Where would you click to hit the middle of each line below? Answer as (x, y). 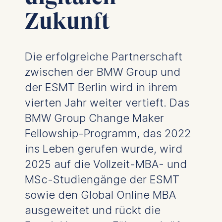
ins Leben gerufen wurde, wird (103, 148)
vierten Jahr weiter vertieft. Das (107, 102)
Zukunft (67, 21)
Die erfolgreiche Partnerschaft (103, 56)
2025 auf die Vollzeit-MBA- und (106, 164)
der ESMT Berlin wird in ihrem (101, 87)
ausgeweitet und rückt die (92, 210)
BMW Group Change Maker (94, 118)
